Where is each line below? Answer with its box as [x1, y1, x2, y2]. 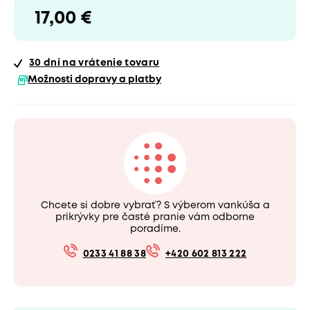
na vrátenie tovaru [60, 59, 160, 68]
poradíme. [129, 224, 181, 233]
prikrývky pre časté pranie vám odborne [55, 212, 255, 221]
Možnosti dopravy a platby [28, 75, 161, 84]
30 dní [29, 59, 61, 68]
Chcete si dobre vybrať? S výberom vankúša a [40, 201, 270, 210]
